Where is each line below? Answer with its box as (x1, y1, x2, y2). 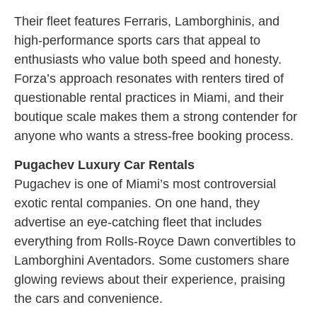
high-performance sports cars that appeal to (14, 33, 260, 47)
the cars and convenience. (14, 292, 163, 306)
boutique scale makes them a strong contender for (14, 109, 297, 124)
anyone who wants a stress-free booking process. (14, 128, 294, 143)
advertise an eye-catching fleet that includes (14, 215, 262, 230)
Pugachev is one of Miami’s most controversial (14, 177, 276, 192)
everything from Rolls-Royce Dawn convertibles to (14, 234, 296, 249)
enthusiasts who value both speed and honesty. (14, 52, 282, 67)
